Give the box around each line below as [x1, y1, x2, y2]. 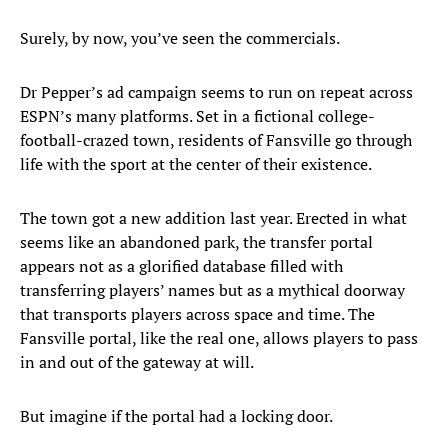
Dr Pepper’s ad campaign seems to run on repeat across [20, 81, 413, 104]
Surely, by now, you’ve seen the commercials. [20, 27, 340, 50]
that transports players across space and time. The [20, 303, 375, 326]
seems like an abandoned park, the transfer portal [20, 231, 373, 254]
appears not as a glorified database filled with [20, 255, 343, 278]
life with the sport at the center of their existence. [20, 153, 372, 176]
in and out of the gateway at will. [20, 351, 254, 374]
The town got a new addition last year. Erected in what [20, 207, 407, 230]
